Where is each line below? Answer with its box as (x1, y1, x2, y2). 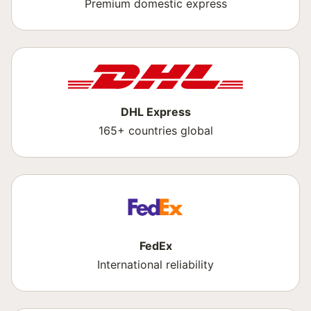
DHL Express (120, 105, 191, 119)
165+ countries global (98, 124, 213, 137)
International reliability (97, 258, 214, 271)
